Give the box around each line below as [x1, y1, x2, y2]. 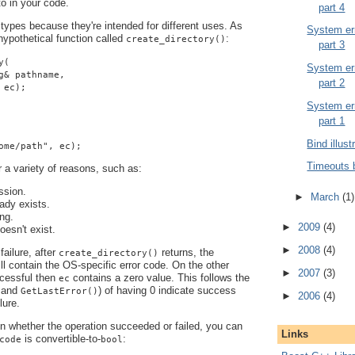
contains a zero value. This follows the [70, 271, 250, 284]
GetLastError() [21, 285, 98, 296]
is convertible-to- [21, 332, 101, 345]
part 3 [319, 39, 345, 52]
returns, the [158, 246, 214, 258]
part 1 [319, 114, 345, 127]
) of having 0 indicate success [98, 284, 236, 296]
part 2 [319, 77, 345, 90]
